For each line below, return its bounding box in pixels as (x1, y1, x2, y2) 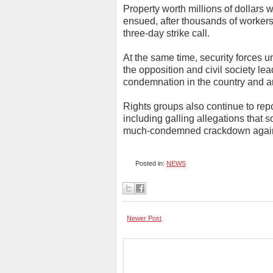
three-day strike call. (123, 28, 210, 38)
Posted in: (135, 160, 166, 167)
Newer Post (127, 214, 161, 222)
